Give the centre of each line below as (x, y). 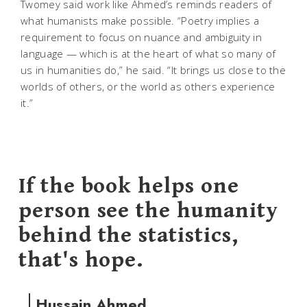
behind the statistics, (128, 235)
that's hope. (81, 260)
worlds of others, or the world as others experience (148, 87)
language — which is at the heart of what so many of (148, 54)
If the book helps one (128, 186)
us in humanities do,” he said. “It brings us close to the (153, 70)
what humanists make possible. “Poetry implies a (140, 21)
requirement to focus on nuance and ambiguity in (142, 37)
